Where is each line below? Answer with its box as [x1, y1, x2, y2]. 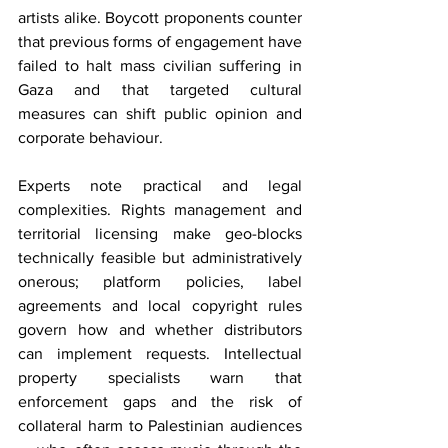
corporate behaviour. [18, 129, 163, 147]
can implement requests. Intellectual [18, 345, 302, 363]
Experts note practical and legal [18, 177, 302, 195]
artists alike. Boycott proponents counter [18, 9, 302, 27]
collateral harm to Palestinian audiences [18, 417, 302, 435]
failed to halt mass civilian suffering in [18, 57, 302, 75]
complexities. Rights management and [18, 201, 302, 219]
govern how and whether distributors [18, 321, 302, 339]
